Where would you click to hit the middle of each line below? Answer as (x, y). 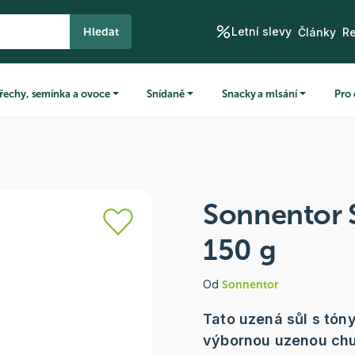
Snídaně (166, 94)
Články (317, 32)
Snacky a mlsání (259, 94)
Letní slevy (261, 32)
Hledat (101, 32)
